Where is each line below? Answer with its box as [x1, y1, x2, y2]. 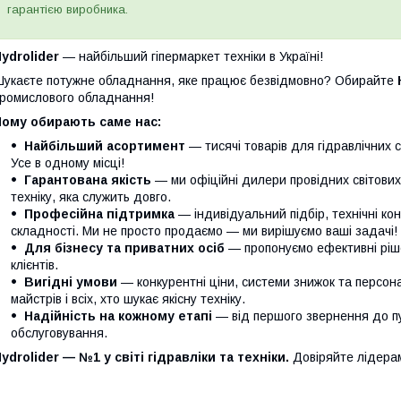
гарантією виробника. [7, 3, 128, 17]
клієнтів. [11, 258, 58, 273]
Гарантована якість [24, 173, 151, 188]
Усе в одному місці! [11, 156, 124, 171]
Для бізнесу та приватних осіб [24, 241, 225, 256]
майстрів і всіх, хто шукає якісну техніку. [11, 292, 245, 307]
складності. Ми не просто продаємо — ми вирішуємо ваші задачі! [11, 224, 397, 239]
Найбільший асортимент [24, 139, 185, 154]
